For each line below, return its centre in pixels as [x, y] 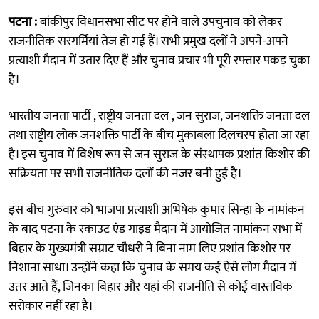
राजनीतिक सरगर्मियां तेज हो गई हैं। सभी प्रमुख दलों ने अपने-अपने [148, 41]
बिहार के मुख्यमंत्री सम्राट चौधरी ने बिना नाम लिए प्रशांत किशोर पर [150, 248]
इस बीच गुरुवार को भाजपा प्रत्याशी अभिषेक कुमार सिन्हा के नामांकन [157, 210]
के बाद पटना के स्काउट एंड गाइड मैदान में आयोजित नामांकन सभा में [155, 229]
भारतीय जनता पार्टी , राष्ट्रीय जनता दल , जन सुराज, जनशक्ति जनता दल [159, 116]
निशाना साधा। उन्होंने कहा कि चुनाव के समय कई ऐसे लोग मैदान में [152, 267]
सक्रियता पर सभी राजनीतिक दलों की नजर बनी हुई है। [125, 173]
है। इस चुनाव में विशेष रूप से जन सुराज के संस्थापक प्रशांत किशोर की [159, 154]
